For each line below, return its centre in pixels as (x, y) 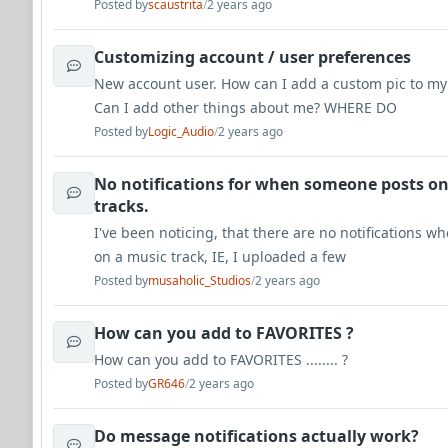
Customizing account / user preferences (252, 57)
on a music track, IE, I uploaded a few (220, 256)
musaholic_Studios (199, 280)
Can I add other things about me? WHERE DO (245, 107)
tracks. (121, 206)
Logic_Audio (181, 131)
